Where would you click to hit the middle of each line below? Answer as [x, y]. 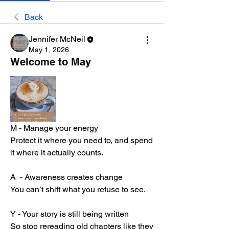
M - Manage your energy [54, 128]
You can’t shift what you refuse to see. [78, 189]
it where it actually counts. [57, 153]
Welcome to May [51, 62]
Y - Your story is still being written [70, 214]
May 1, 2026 [49, 50]
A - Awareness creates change [66, 177]
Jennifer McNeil [57, 39]
